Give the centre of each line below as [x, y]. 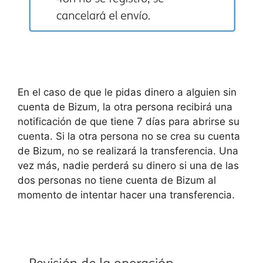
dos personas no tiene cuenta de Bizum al [117, 180]
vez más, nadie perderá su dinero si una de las [128, 165]
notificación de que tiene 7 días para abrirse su [129, 121]
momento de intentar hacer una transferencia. [126, 195]
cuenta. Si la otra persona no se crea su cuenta [129, 136]
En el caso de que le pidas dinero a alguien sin [127, 92]
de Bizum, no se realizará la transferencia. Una [128, 151]
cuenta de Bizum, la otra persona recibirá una [125, 107]
